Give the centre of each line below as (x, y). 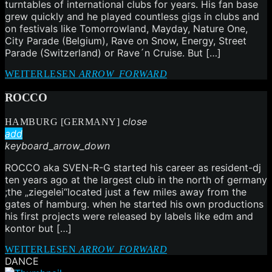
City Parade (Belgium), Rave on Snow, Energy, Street (126, 40)
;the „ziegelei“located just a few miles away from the (126, 192)
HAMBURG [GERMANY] (64, 122)
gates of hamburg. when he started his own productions (134, 204)
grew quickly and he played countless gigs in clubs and (132, 16)
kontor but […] (38, 229)
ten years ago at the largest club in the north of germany (136, 180)
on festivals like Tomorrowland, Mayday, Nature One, (126, 28)
